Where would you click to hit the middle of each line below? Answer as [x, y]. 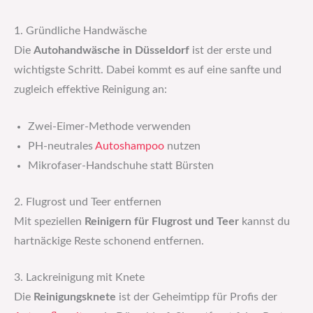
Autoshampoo [130, 147]
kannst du [264, 221]
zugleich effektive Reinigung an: [90, 90]
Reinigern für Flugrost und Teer [162, 221]
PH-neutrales [61, 147]
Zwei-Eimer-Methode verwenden [109, 127]
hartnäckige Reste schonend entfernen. [109, 241]
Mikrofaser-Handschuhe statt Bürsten [121, 166]
